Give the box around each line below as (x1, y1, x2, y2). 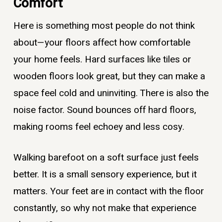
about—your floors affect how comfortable (13, 35, 190, 50)
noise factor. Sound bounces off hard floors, (13, 103, 196, 117)
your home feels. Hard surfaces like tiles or (13, 52, 191, 66)
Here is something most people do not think (13, 18, 195, 33)
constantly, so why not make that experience (13, 201, 196, 216)
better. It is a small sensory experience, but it (13, 167, 197, 182)
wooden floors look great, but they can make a (13, 69, 205, 83)
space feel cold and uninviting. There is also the (13, 86, 209, 100)
